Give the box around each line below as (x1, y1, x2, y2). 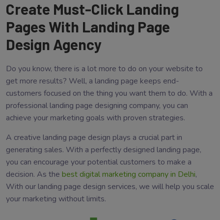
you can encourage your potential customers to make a (6, 157, 192, 168)
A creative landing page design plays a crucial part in (6, 132, 182, 143)
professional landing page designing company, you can (6, 100, 188, 111)
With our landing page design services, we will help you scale (6, 181, 214, 192)
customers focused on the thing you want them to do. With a (6, 88, 213, 99)
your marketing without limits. (6, 193, 106, 205)
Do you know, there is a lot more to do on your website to (6, 63, 203, 75)
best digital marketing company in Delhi (62, 169, 195, 180)
